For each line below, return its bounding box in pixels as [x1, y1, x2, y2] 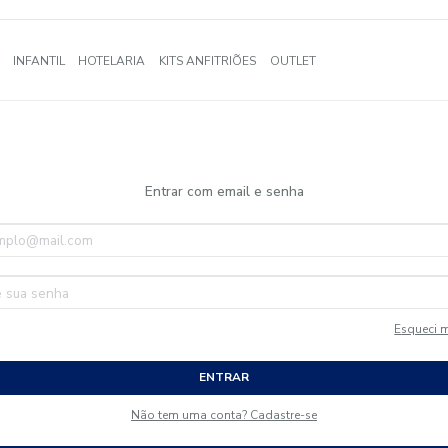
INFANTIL [94, 62, 156, 82]
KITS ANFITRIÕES [266, 62, 381, 82]
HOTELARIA [171, 62, 251, 82]
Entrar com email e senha [258, 214, 437, 237]
